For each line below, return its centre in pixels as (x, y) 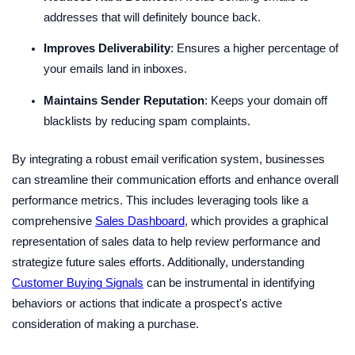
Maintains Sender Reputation (124, 100)
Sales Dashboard (140, 221)
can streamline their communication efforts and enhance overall (175, 179)
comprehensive (53, 221)
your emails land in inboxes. (115, 69)
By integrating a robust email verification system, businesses (168, 159)
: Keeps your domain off (266, 100)
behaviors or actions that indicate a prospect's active (147, 303)
